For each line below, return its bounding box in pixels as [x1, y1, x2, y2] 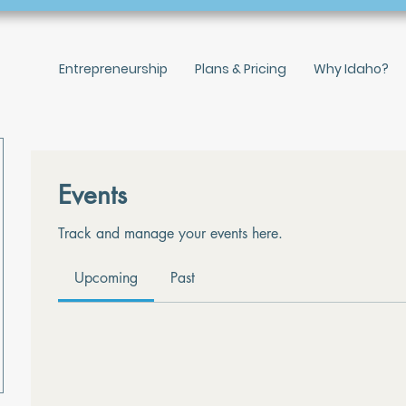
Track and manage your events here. [58, 223, 283, 243]
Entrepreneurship [59, 59, 168, 78]
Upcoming [74, 267, 138, 287]
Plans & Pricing [195, 59, 286, 78]
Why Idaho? [314, 59, 389, 78]
